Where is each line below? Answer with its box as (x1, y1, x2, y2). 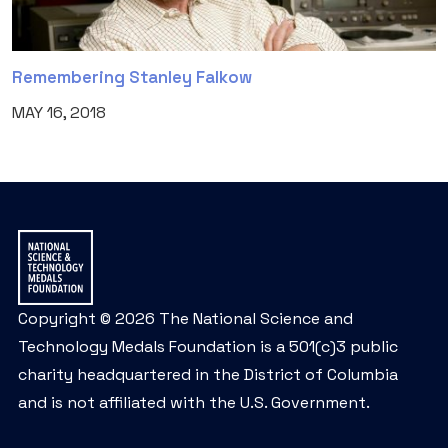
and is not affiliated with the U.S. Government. (18, 391, 370, 413)
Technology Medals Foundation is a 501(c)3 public (18, 335, 398, 357)
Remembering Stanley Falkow (12, 65, 252, 88)
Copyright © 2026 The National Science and (18, 307, 353, 329)
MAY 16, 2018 (12, 101, 106, 123)
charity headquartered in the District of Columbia (18, 363, 398, 385)
